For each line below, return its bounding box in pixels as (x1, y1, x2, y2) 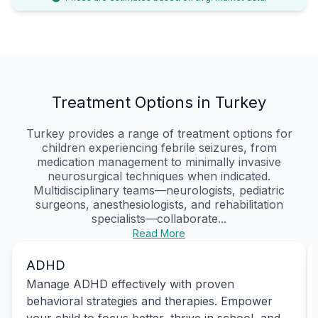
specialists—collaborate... (92, 211, 226, 226)
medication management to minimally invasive (37, 154, 281, 169)
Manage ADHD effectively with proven (26, 276, 234, 291)
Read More (133, 226, 185, 239)
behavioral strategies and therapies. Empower (26, 293, 273, 308)
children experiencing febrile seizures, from (41, 140, 277, 155)
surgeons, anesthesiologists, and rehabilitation (35, 197, 283, 212)
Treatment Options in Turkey (52, 92, 266, 111)
